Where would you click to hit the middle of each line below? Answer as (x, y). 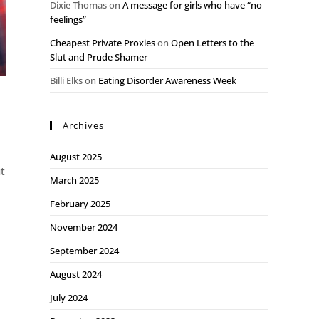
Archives (83, 125)
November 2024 (84, 227)
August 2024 (76, 274)
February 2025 (80, 204)
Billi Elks (66, 80)
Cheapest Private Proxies (103, 43)
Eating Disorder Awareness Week (167, 80)
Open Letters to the (213, 43)
